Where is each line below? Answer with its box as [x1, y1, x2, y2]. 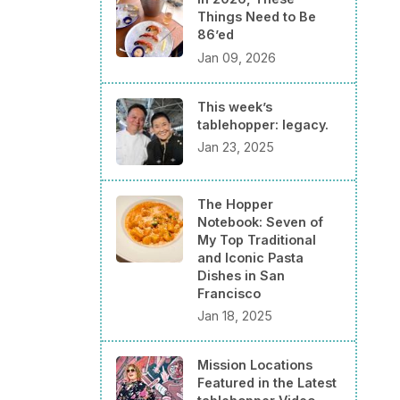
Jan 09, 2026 [197, 49, 276, 65]
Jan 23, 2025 [197, 139, 274, 155]
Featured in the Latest [197, 375, 337, 391]
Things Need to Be [197, 9, 316, 25]
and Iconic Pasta [197, 249, 304, 265]
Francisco [197, 285, 261, 301]
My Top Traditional [197, 231, 316, 247]
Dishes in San [197, 267, 285, 283]
